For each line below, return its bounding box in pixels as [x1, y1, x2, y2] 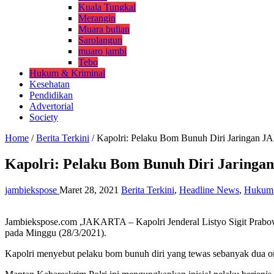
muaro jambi [78, 45, 127, 56]
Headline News [179, 184, 239, 195]
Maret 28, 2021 [59, 184, 119, 195]
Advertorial [29, 100, 73, 111]
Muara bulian [78, 23, 130, 34]
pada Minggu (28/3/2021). [5, 227, 106, 238]
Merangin [78, 12, 116, 23]
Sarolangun [78, 34, 122, 45]
